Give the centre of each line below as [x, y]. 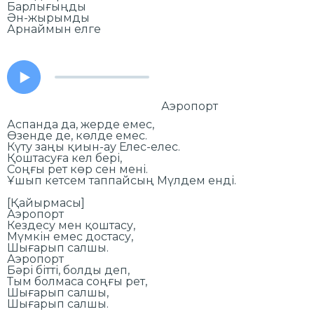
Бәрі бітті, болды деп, [70, 270]
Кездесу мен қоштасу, [73, 225]
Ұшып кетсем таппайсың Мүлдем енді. [123, 180]
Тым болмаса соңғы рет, [78, 281]
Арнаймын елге [55, 29]
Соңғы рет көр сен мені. [79, 169]
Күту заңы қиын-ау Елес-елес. [95, 146]
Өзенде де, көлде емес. [78, 135]
